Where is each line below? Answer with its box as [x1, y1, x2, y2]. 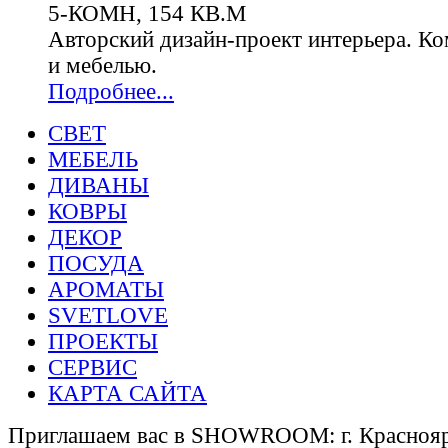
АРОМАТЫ [48, 277, 164, 302]
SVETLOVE [48, 303, 168, 328]
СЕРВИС [48, 355, 137, 380]
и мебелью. [48, 53, 157, 78]
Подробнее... [48, 79, 174, 104]
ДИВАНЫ [48, 173, 149, 198]
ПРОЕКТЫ [48, 329, 158, 354]
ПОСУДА [48, 251, 144, 276]
